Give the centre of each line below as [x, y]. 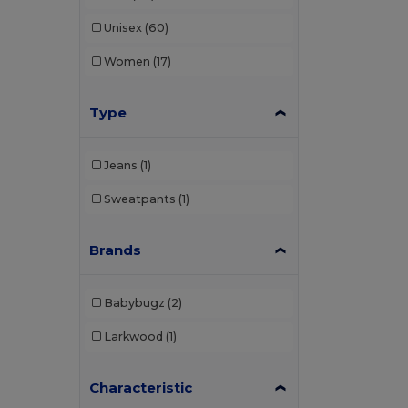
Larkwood [133, 337]
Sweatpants [139, 199]
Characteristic [141, 387]
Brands [116, 250]
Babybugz [134, 303]
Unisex [122, 28]
